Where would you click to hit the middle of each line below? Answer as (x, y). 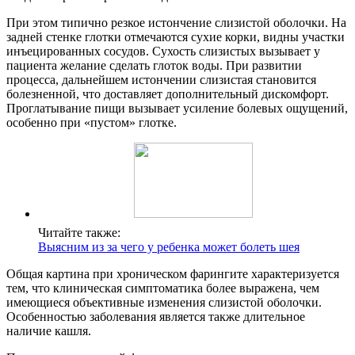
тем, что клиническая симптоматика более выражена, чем (163, 288)
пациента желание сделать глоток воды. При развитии (154, 65)
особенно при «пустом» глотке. (92, 122)
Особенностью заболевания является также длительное (156, 316)
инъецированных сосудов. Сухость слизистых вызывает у (163, 51)
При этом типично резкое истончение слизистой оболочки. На (176, 22)
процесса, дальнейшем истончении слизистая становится (161, 79)
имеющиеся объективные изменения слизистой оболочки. (164, 302)
